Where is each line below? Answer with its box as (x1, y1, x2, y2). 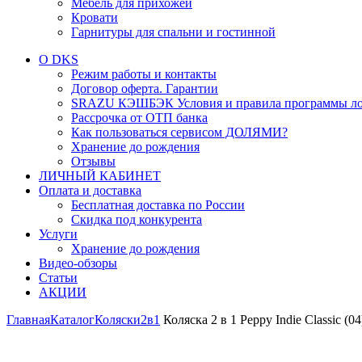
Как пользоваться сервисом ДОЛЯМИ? (71, 125, 288, 139)
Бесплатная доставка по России (71, 198, 245, 212)
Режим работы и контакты (71, 67, 217, 81)
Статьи (39, 271, 78, 284)
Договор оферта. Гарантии (71, 82, 218, 95)
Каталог (50, 313, 95, 326)
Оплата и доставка (39, 183, 141, 197)
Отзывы (71, 154, 116, 168)
